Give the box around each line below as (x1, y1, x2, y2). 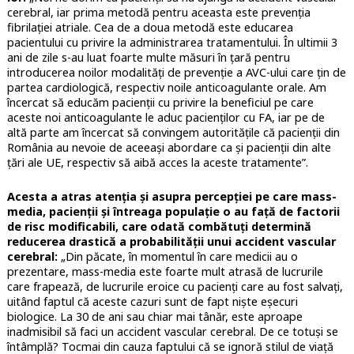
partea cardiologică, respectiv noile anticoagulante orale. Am (6, 80, 326, 96)
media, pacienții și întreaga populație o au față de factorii (6, 204, 340, 220)
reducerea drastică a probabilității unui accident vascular (6, 234, 336, 250)
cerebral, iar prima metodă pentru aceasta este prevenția (6, 5, 311, 21)
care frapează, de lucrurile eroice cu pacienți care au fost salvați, (6, 279, 343, 295)
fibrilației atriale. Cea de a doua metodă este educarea (6, 20, 293, 36)
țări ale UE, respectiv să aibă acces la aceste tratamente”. (6, 155, 308, 171)
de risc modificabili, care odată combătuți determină (6, 219, 311, 235)
